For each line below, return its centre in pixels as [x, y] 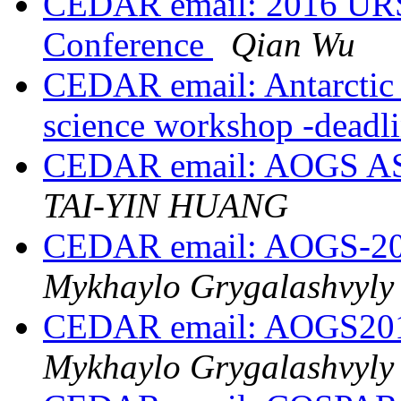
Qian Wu [293, 45]
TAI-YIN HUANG [166, 206]
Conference [128, 45]
